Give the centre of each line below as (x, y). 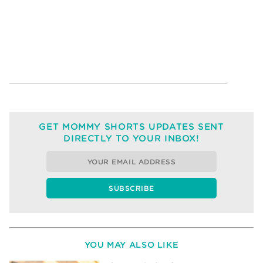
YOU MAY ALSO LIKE (131, 245)
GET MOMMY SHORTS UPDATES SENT (131, 127)
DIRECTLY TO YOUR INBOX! (131, 139)
